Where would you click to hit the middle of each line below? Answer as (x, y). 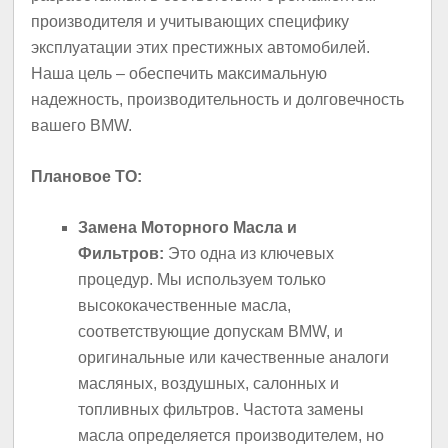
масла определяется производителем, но (231, 436)
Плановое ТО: (87, 177)
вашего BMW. (82, 125)
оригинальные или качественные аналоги (234, 358)
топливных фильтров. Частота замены (221, 410)
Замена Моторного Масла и (188, 228)
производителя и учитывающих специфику (190, 21)
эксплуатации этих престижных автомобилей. (201, 47)
